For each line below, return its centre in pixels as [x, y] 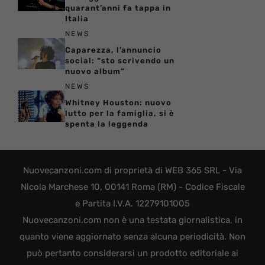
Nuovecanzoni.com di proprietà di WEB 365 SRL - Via [132, 170]
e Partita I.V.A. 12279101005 [132, 203]
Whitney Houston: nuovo [118, 102]
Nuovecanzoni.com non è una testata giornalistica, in [132, 220]
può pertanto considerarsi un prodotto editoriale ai [132, 253]
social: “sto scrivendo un [120, 60]
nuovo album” [95, 71]
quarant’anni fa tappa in [118, 8]
